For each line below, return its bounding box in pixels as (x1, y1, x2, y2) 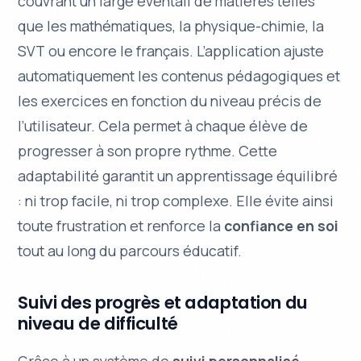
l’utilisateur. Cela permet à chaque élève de (18, 116, 309, 136)
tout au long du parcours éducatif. (18, 241, 243, 261)
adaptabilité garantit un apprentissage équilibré (18, 166, 338, 186)
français (136, 41, 190, 61)
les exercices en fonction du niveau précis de (18, 91, 322, 111)
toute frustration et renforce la (18, 216, 225, 236)
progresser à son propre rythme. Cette (18, 141, 278, 161)
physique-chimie (194, 16, 306, 36)
